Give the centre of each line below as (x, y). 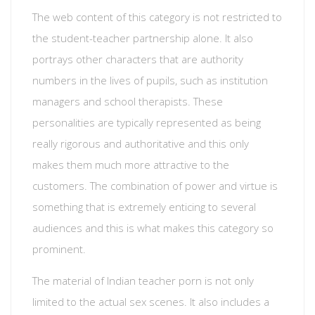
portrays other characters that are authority (138, 59)
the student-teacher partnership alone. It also (143, 38)
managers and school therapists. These (128, 101)
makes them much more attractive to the (131, 165)
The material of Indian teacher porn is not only (143, 281)
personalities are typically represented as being (147, 122)
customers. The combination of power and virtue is (155, 186)
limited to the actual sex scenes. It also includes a (151, 302)
